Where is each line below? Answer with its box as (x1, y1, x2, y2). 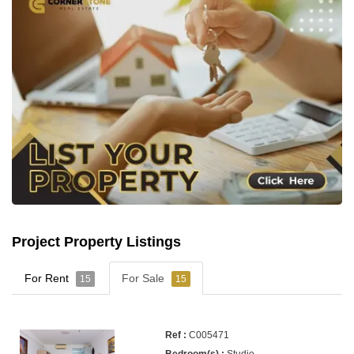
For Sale (122, 272, 168, 284)
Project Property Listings (12, 234, 181, 250)
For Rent (24, 272, 72, 284)
